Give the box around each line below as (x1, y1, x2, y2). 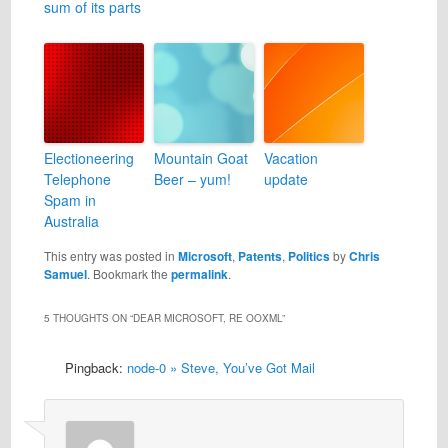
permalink (170, 265, 228, 284)
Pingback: (64, 357, 127, 377)
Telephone (43, 169, 111, 190)
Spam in (43, 190, 96, 211)
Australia (43, 211, 99, 232)
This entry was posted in (43, 247, 178, 265)
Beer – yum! (153, 169, 231, 190)
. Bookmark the (86, 265, 171, 283)
